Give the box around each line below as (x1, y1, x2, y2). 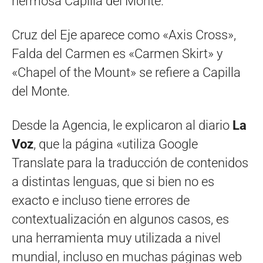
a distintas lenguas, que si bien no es (12, 174, 214, 189)
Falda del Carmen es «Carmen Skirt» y (12, 46, 222, 61)
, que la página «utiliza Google (33, 136, 198, 151)
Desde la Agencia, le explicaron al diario (12, 117, 232, 133)
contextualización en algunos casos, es (12, 211, 229, 227)
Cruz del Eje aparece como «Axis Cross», (12, 27, 236, 42)
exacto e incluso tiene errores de (12, 193, 190, 208)
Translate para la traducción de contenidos (12, 155, 248, 170)
